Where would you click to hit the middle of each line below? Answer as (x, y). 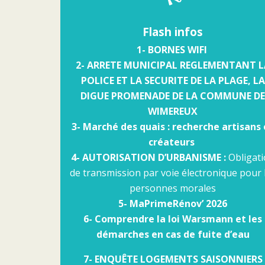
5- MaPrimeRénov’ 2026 (173, 204)
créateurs (173, 142)
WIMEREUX (173, 112)
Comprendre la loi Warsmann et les (178, 219)
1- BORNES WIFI (173, 50)
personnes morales (173, 188)
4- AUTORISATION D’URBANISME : (149, 158)
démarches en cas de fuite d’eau (173, 235)
